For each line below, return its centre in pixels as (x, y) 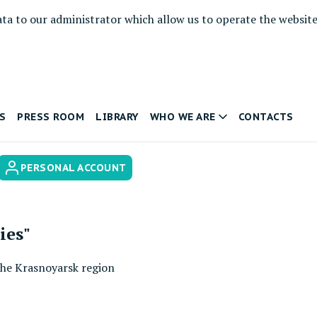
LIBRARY (117, 117)
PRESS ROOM (51, 117)
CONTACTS (266, 117)
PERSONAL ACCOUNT (73, 168)
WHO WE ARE (183, 117)
